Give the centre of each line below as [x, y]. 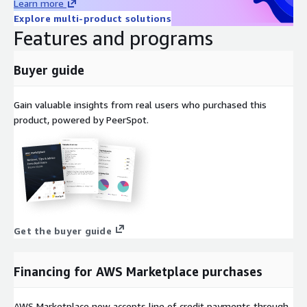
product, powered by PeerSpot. [81, 119]
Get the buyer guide [63, 230]
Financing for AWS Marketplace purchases [138, 271]
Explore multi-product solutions [93, 18]
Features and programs [113, 38]
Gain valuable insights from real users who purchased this [140, 104]
